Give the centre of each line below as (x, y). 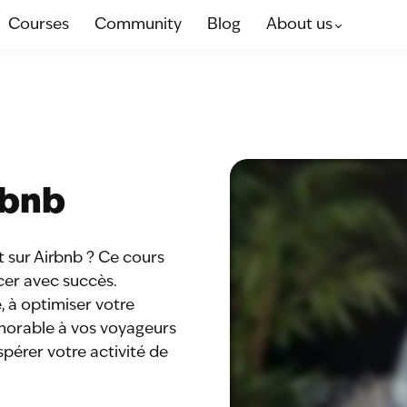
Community (138, 25)
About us (299, 25)
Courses (39, 25)
